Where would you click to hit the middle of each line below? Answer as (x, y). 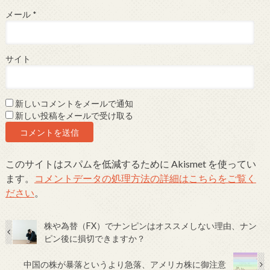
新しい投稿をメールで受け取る (74, 116)
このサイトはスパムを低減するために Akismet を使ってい (130, 164)
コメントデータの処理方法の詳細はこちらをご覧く (145, 178)
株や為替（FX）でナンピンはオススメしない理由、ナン (150, 226)
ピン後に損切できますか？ (94, 239)
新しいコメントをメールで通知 (74, 104)
